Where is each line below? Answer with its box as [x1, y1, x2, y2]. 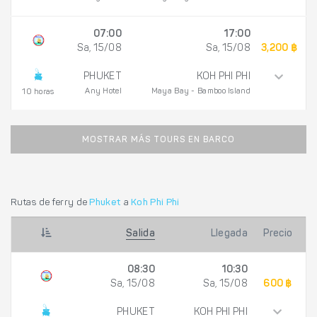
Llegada [210, 229, 248, 239]
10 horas [22, 88, 54, 97]
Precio [263, 229, 293, 239]
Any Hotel [85, 88, 122, 96]
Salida [126, 229, 155, 239]
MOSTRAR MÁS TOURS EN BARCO [82, 136, 235, 145]
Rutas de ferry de [11, 198, 90, 208]
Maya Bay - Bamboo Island [151, 88, 250, 96]
